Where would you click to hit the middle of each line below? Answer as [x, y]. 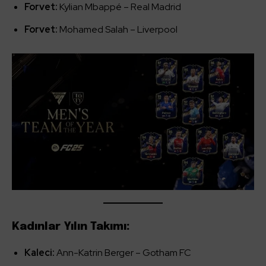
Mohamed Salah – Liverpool [118, 30]
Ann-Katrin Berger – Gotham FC [123, 253]
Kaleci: [39, 253]
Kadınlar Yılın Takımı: [71, 227]
